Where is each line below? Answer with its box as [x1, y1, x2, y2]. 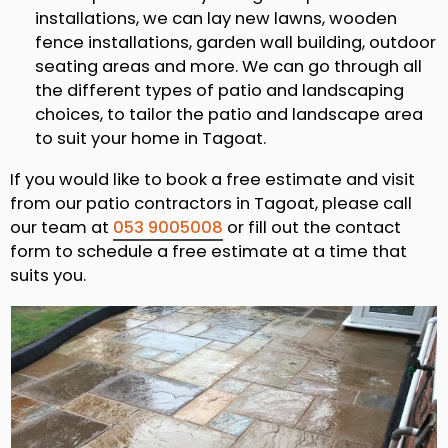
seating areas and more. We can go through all [35, 55, 422, 79]
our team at [10, 216, 113, 240]
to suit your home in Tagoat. [35, 127, 266, 151]
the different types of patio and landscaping [35, 79, 404, 103]
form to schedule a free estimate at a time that [10, 240, 407, 264]
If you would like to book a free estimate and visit [10, 168, 415, 192]
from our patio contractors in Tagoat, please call [10, 192, 412, 216]
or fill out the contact [223, 216, 401, 240]
